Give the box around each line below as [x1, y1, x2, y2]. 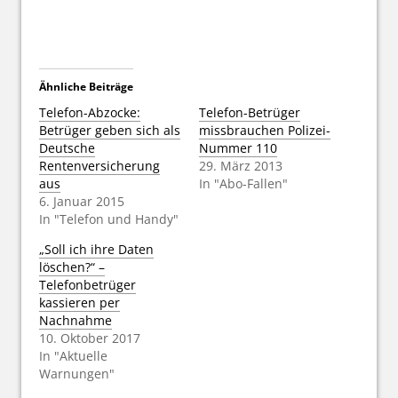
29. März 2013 [199, 156, 283, 174]
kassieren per [39, 293, 120, 311]
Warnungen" [39, 364, 115, 382]
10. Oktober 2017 [39, 329, 140, 346]
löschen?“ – [39, 258, 105, 275]
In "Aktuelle [39, 346, 107, 364]
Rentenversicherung [39, 156, 160, 174]
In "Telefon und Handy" [39, 210, 179, 227]
